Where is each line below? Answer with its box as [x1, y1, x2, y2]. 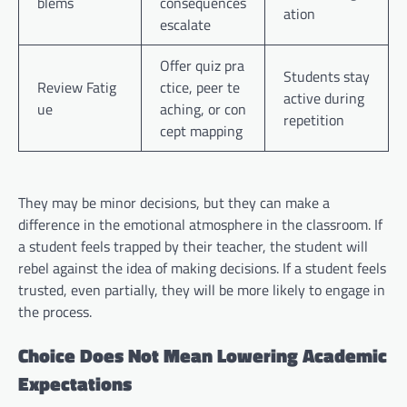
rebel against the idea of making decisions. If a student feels [18, 257, 386, 280]
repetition [283, 109, 344, 132]
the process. [18, 301, 92, 323]
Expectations [18, 368, 132, 398]
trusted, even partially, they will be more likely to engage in [18, 279, 385, 302]
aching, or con [160, 98, 246, 121]
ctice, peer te [160, 76, 240, 99]
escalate [160, 14, 211, 36]
